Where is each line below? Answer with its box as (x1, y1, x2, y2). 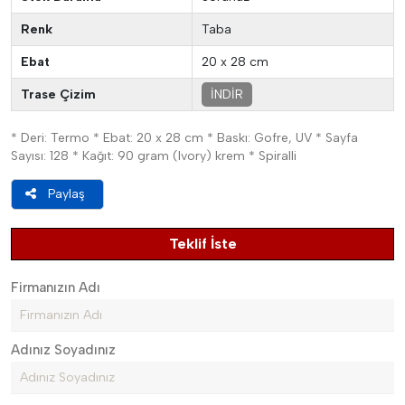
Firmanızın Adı (11, 279, 100, 296)
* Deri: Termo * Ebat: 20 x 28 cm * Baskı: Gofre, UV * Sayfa (11, 130, 358, 146)
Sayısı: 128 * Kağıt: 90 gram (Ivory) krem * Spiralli (11, 148, 297, 164)
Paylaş (48, 186, 85, 202)
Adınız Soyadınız (11, 342, 116, 358)
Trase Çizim (21, 87, 96, 102)
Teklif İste (168, 235, 237, 252)
